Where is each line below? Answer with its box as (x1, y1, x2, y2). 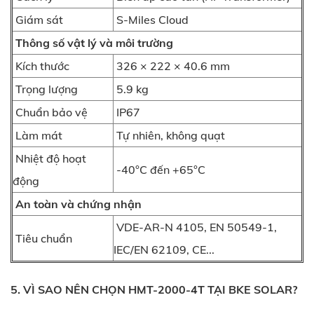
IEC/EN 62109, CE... (114, 242, 214, 257)
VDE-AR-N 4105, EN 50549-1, (114, 219, 277, 234)
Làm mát (13, 128, 62, 142)
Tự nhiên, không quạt (114, 128, 225, 142)
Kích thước (13, 58, 69, 73)
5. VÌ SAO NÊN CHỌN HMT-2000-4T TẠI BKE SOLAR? (11, 282, 297, 296)
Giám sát (13, 12, 63, 27)
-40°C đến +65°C (114, 162, 205, 177)
